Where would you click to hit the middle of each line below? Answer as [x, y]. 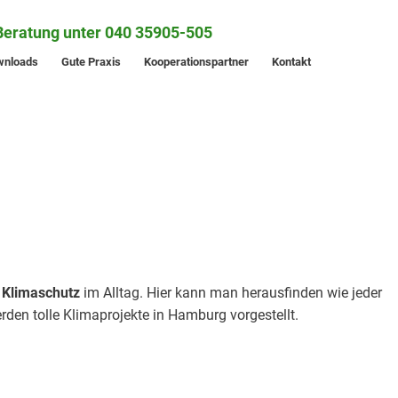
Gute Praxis [91, 62]
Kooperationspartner [196, 62]
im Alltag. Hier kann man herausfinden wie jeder [231, 292]
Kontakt [291, 62]
